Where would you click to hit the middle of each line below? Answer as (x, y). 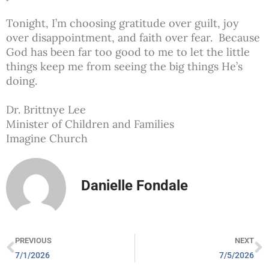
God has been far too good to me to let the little (128, 52)
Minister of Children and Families (90, 124)
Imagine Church (47, 138)
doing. (22, 80)
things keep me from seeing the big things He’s (124, 66)
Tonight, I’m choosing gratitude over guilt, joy (122, 23)
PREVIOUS (33, 240)
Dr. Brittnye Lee (46, 109)
